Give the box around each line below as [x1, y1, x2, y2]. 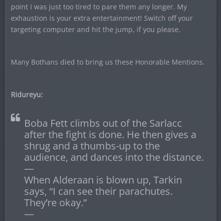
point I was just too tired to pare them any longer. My [10, 2, 187, 12]
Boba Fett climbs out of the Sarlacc [24, 116, 182, 130]
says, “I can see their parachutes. [24, 184, 173, 198]
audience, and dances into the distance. [24, 150, 204, 164]
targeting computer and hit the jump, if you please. [10, 25, 181, 35]
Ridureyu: [10, 90, 43, 100]
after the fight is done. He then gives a [24, 128, 196, 142]
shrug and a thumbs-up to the [24, 139, 160, 153]
